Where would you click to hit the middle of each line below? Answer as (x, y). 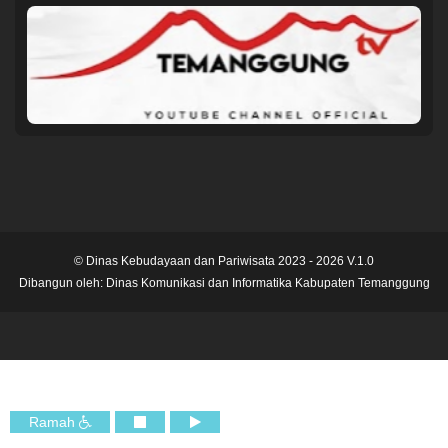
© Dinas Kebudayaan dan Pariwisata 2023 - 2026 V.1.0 (224, 261)
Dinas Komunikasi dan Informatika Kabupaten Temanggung (267, 283)
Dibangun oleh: (62, 283)
